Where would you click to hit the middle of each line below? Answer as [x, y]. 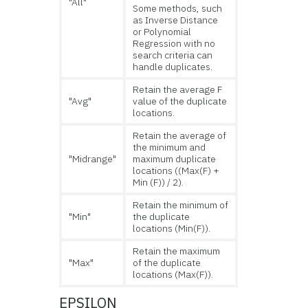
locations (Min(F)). [172, 228]
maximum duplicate [175, 159]
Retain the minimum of [181, 205]
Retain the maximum [177, 251]
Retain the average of [180, 135]
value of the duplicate [180, 101]
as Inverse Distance [176, 20]
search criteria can [173, 55]
